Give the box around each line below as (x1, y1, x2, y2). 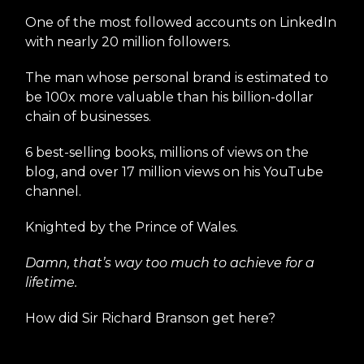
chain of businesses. (25, 109, 151, 125)
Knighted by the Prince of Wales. (25, 219, 238, 236)
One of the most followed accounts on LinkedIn (25, 15, 336, 31)
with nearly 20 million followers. (25, 34, 231, 50)
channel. (25, 184, 81, 200)
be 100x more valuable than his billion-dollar (25, 89, 314, 106)
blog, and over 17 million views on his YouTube (25, 164, 323, 180)
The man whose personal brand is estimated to (25, 70, 328, 86)
